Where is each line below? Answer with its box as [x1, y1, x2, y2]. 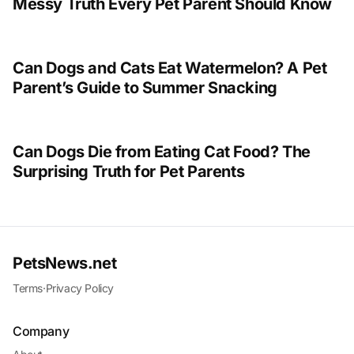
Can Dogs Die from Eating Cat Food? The [13, 142, 311, 162]
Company [13, 323, 70, 340]
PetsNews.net [13, 254, 117, 273]
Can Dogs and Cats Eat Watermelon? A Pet [13, 58, 327, 78]
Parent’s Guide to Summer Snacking [13, 78, 277, 98]
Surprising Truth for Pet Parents [13, 162, 245, 182]
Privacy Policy [45, 281, 115, 296]
